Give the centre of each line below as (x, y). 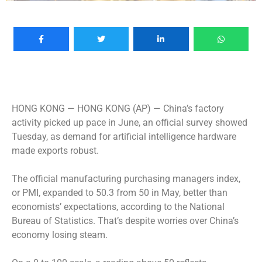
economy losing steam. (60, 235)
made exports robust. (55, 150)
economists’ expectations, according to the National (118, 206)
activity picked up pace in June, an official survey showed (130, 122)
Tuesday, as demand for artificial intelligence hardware (124, 136)
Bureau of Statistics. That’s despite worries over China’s (125, 220)
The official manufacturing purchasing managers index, (126, 178)
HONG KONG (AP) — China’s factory (151, 108)
